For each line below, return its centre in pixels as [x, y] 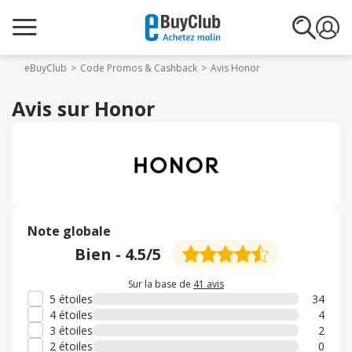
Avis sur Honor [83, 108]
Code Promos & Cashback [139, 68]
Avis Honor [235, 68]
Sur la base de [161, 284]
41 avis [209, 284]
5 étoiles [71, 299]
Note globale [69, 231]
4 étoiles [71, 314]
